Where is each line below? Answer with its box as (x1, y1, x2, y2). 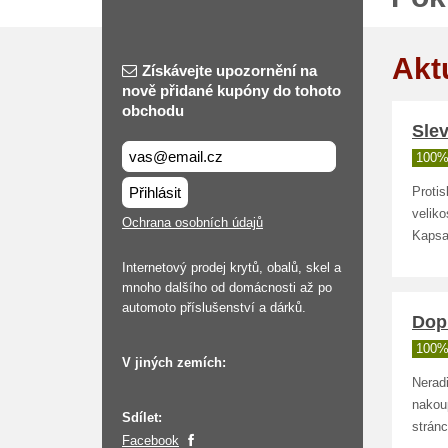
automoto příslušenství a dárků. (122, 300, 306, 315)
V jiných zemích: (122, 355, 226, 370)
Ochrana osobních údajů (122, 215, 263, 230)
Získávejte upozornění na (142, 62, 317, 79)
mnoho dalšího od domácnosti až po (122, 280, 332, 295)
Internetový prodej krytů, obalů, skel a (122, 260, 341, 275)
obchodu (122, 102, 184, 119)
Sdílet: (122, 410, 162, 425)
